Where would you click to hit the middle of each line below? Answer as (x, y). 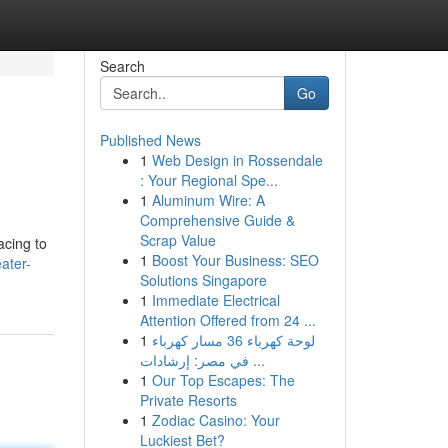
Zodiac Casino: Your (215, 420)
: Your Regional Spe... (208, 180)
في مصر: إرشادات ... (256, 360)
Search (122, 66)
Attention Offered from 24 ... (227, 320)
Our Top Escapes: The (223, 380)
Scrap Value (177, 240)
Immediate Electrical (215, 300)
